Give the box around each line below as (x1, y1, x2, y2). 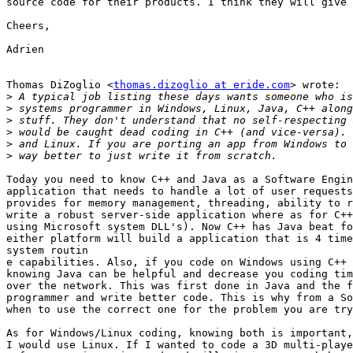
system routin (6, 244, 88, 257)
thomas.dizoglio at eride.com (113, 79, 290, 91)
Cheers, (6, 20, 50, 32)
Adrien (6, 43, 44, 56)
